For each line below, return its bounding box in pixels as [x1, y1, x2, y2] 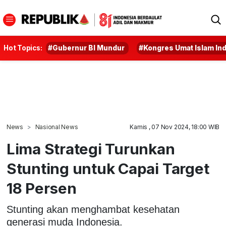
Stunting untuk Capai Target [6, 159, 209, 178]
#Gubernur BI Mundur [48, 44, 125, 52]
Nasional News [35, 123, 78, 131]
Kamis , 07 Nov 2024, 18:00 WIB [130, 123, 220, 131]
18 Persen [6, 179, 77, 197]
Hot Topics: [4, 44, 42, 52]
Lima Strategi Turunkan [6, 140, 175, 158]
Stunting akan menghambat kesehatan [6, 203, 180, 215]
